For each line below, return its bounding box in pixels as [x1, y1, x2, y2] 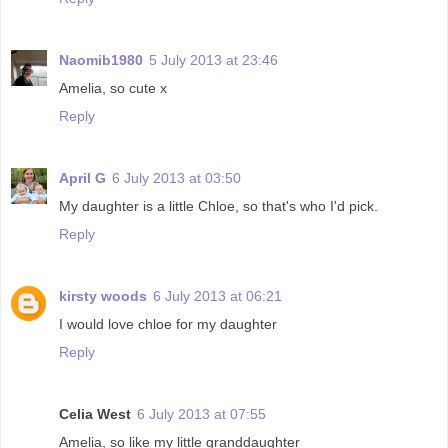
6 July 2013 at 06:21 [153, 287, 282, 304]
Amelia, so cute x [59, 79, 167, 96]
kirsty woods [59, 287, 147, 304]
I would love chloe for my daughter [59, 315, 277, 332]
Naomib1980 [59, 51, 143, 68]
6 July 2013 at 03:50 [112, 169, 241, 186]
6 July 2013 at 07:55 [137, 405, 266, 422]
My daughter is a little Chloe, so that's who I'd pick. [59, 197, 378, 214]
